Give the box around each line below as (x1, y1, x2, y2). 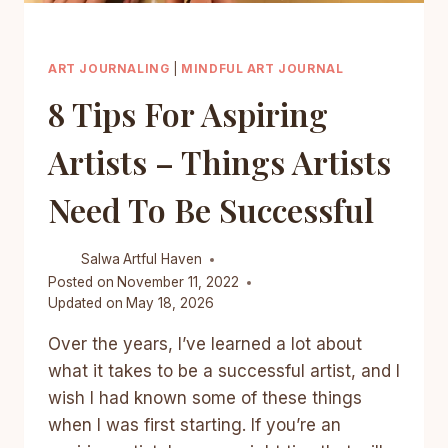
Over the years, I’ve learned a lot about (48, 334, 362, 355)
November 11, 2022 (117, 274, 240, 291)
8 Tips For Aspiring (48, 91, 328, 135)
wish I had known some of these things (48, 388, 362, 409)
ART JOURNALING (48, 60, 170, 76)
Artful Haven (123, 251, 203, 268)
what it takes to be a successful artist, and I (48, 361, 400, 382)
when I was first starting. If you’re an (48, 415, 341, 436)
